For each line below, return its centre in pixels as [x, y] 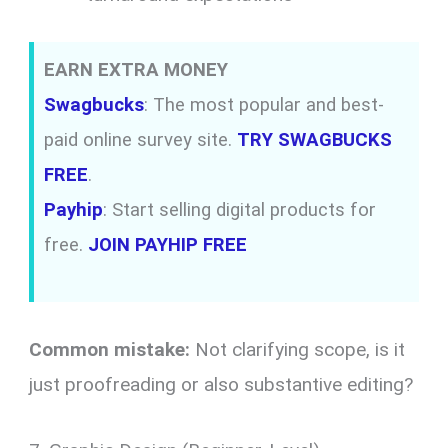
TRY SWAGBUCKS [315, 139]
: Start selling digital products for [240, 209]
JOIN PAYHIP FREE [168, 244]
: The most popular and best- [264, 104]
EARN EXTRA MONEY [136, 69]
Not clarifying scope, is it [298, 350]
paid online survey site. [141, 139]
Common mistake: [110, 350]
